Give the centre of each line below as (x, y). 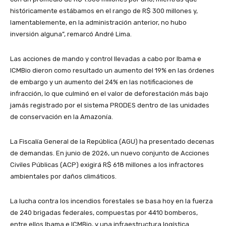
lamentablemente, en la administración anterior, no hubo (98, 22)
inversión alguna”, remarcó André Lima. (71, 34)
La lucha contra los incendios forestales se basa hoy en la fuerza (111, 201)
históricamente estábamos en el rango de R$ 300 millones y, (104, 11)
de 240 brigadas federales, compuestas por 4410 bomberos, (104, 212)
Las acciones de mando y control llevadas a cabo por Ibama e (106, 59)
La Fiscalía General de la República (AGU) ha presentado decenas (112, 141)
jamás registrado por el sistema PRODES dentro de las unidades (110, 105)
